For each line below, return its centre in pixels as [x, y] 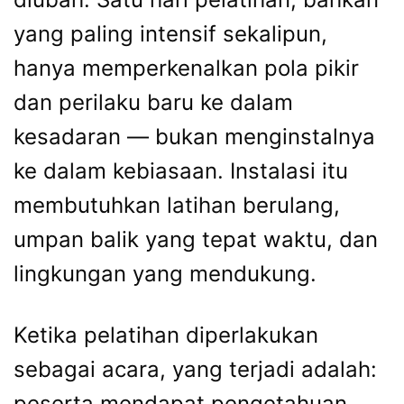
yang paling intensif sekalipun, [170, 33]
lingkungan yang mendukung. [165, 273]
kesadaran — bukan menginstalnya [194, 136]
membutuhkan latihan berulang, [177, 205]
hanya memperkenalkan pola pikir [186, 68]
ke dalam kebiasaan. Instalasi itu [181, 170]
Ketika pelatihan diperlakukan [166, 335]
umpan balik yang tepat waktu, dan [196, 239]
